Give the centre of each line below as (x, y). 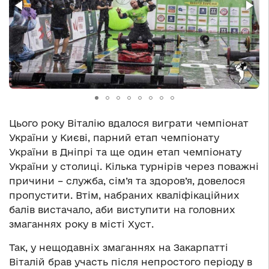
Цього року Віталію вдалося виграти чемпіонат (129, 123)
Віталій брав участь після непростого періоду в (131, 262)
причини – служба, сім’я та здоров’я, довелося (127, 181)
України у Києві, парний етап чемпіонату (114, 138)
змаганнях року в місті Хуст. (81, 224)
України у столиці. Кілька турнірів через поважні (134, 167)
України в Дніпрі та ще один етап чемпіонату (125, 152)
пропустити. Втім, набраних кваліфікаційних (124, 195)
